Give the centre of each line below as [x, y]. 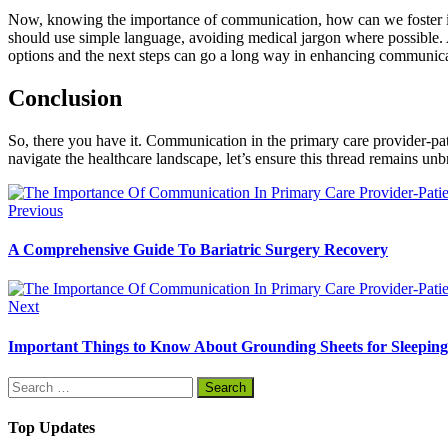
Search [28, 384]
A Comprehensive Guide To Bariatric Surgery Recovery [198, 250]
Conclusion [65, 97]
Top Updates [51, 428]
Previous [35, 210]
